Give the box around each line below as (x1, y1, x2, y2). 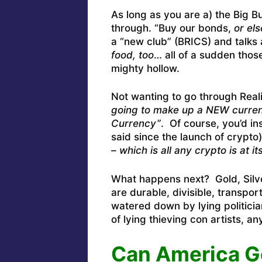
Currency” (111, 118, 161, 130)
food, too (111, 49, 154, 61)
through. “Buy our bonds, (111, 22, 234, 34)
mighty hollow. (111, 62, 180, 74)
